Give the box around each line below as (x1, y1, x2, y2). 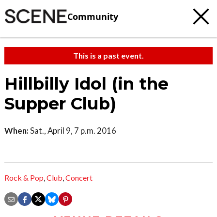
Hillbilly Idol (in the (4, 74, 169, 94)
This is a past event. (73, 51, 144, 60)
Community (67, 10, 118, 22)
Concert (65, 173, 93, 183)
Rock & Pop (4, 173, 44, 183)
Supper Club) (4, 93, 116, 114)
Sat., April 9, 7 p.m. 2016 (29, 125, 116, 136)
